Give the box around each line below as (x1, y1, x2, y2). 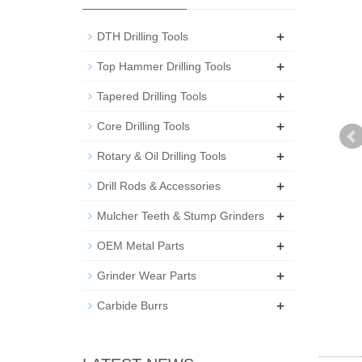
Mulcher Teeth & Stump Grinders (97, 209, 264, 222)
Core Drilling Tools (97, 120, 190, 133)
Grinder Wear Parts (97, 269, 196, 282)
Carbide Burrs (97, 299, 168, 312)
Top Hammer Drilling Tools (97, 60, 231, 73)
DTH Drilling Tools (97, 30, 188, 43)
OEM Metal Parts (97, 239, 184, 252)
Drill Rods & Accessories (97, 179, 221, 192)
